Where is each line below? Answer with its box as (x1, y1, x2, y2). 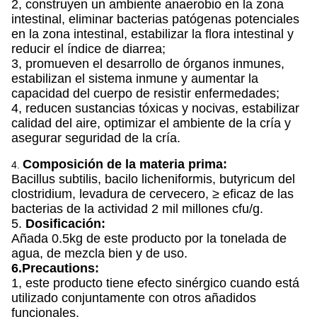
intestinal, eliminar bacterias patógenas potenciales (11, 12, 299, 26)
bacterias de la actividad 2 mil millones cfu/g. (11, 202, 263, 216)
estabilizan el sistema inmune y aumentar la (11, 71, 258, 86)
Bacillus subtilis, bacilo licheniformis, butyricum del (11, 172, 295, 186)
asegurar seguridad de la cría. (11, 131, 180, 145)
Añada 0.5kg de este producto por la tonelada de (11, 231, 287, 246)
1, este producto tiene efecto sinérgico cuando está (11, 276, 299, 290)
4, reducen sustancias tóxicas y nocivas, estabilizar (11, 101, 299, 115)
